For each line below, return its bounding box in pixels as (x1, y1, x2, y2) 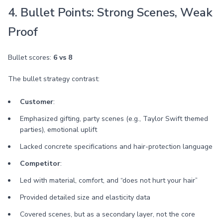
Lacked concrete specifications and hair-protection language (20, 142, 213, 151)
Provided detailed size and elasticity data (20, 193, 150, 202)
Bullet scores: (8, 53, 53, 62)
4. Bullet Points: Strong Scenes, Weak (8, 4, 213, 20)
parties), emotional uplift (20, 125, 97, 134)
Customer (20, 97, 53, 107)
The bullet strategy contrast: (8, 74, 100, 84)
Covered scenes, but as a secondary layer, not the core (20, 210, 195, 219)
